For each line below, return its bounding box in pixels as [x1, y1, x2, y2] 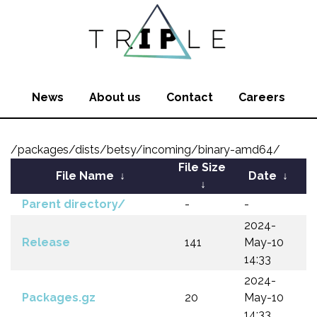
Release [22, 236, 70, 249]
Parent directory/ [22, 197, 125, 211]
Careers [238, 91, 285, 104]
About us [89, 91, 141, 104]
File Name [56, 169, 114, 183]
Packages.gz [22, 291, 96, 304]
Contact [166, 91, 213, 104]
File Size [178, 161, 226, 174]
